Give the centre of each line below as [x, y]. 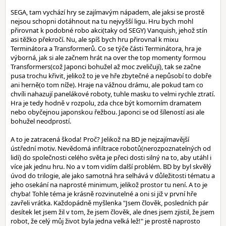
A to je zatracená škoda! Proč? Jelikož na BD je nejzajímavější [100, 139]
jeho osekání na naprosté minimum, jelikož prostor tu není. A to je [109, 185]
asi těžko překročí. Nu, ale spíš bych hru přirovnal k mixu [95, 39]
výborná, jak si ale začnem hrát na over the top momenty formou [108, 58]
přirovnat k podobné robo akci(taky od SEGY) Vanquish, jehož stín [109, 30]
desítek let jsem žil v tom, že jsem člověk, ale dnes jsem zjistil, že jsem [112, 212]
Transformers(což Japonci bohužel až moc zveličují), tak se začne [106, 67]
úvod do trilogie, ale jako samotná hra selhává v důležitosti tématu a [113, 176]
